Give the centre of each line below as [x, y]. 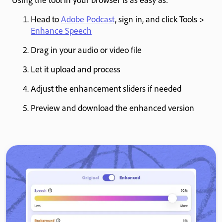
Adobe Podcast [88, 19]
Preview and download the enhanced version [112, 107]
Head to [46, 19]
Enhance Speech [61, 30]
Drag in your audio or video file [86, 49]
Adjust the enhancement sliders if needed [106, 88]
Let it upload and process [76, 69]
